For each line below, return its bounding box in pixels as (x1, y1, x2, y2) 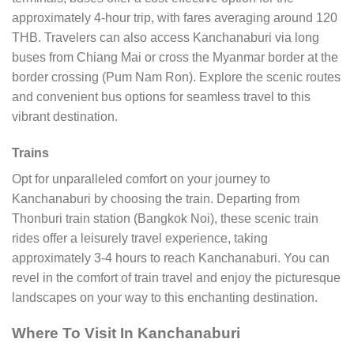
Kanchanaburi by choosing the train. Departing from (12, 191, 299, 205)
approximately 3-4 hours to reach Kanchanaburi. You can (12, 250, 330, 265)
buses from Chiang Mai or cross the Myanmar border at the (12, 51, 338, 65)
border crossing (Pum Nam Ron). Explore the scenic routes (12, 70, 341, 85)
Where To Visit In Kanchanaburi (12, 324, 240, 341)
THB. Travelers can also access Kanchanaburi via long (12, 31, 319, 45)
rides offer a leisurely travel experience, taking (12, 231, 268, 245)
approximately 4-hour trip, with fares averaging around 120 (12, 11, 337, 25)
